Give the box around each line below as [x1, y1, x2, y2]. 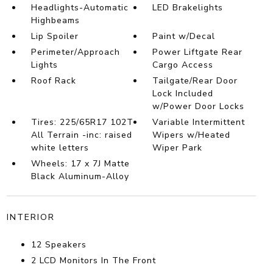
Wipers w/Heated [152, 129, 231, 141]
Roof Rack [30, 75, 76, 87]
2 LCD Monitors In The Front [30, 255, 156, 267]
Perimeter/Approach [30, 46, 120, 58]
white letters [30, 142, 89, 154]
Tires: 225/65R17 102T [30, 116, 133, 129]
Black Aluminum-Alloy [30, 171, 129, 183]
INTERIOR [6, 211, 55, 224]
